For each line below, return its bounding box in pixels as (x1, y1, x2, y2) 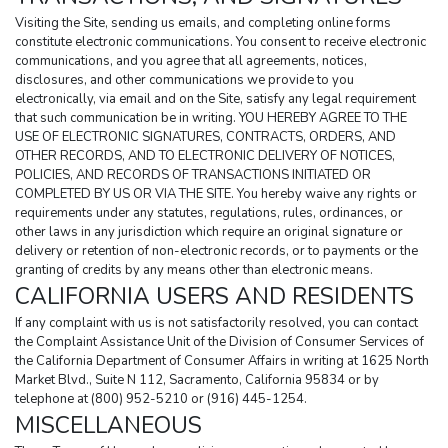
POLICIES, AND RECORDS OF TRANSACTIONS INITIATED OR (15, 166, 371, 185)
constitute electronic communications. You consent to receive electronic (15, 33, 426, 52)
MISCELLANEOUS (15, 410, 202, 442)
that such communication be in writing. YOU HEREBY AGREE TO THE (15, 109, 407, 128)
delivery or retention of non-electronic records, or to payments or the (15, 242, 418, 261)
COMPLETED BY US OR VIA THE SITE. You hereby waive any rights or (15, 185, 417, 204)
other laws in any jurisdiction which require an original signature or (15, 223, 403, 242)
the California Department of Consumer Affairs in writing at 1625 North (15, 352, 429, 371)
